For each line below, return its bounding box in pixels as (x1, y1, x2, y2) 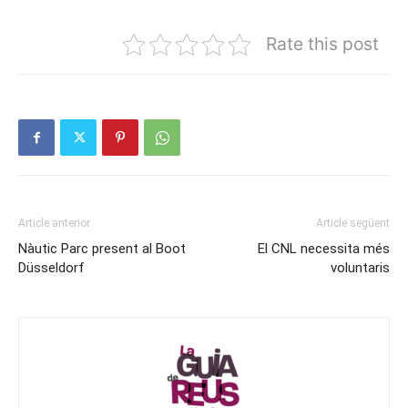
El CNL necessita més (258, 240, 390, 257)
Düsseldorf (18, 260, 85, 276)
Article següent (316, 217, 390, 229)
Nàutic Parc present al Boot (18, 240, 186, 257)
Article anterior (18, 217, 90, 229)
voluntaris (331, 260, 390, 276)
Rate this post (266, 33, 379, 55)
